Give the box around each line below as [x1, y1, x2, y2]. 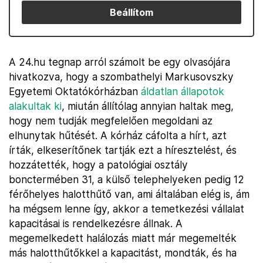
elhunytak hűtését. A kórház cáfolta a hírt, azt [9, 129, 227, 141]
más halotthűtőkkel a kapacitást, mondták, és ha [9, 247, 237, 259]
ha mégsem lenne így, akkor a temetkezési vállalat [9, 203, 244, 215]
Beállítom [110, 6, 153, 18]
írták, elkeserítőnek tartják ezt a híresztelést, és [9, 144, 237, 156]
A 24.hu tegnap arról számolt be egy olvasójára [9, 56, 230, 68]
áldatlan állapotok [141, 85, 224, 97]
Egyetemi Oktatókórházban [9, 85, 141, 97]
